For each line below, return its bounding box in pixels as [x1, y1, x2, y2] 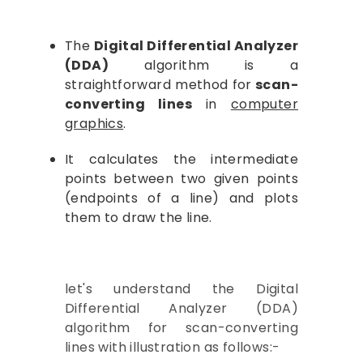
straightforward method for [65, 75, 252, 94]
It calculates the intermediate [65, 150, 298, 169]
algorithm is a [109, 56, 298, 75]
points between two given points [65, 169, 298, 188]
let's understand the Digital [65, 280, 298, 298]
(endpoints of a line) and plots [65, 189, 298, 207]
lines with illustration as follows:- [65, 338, 280, 357]
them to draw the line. [65, 208, 212, 227]
